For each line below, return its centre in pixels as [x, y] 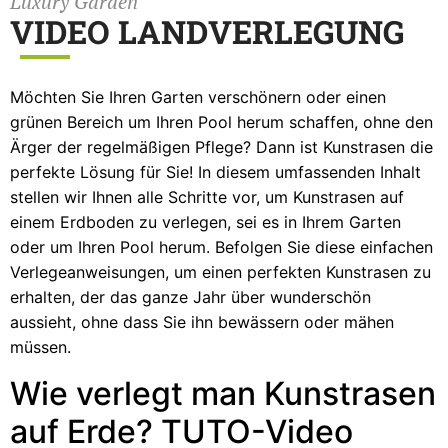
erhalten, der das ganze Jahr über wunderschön [190, 297]
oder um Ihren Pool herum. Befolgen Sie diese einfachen [221, 247]
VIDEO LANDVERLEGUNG [207, 32]
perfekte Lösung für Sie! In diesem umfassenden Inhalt [215, 172]
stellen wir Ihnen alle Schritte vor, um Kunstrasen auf [207, 197]
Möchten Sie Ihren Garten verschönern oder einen [198, 97]
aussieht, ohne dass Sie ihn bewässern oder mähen [202, 322]
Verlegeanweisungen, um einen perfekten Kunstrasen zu [220, 272]
